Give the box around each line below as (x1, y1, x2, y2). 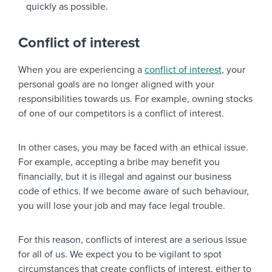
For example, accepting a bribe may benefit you (18, 156, 220, 168)
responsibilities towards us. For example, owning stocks (18, 93, 253, 105)
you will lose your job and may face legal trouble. (18, 200, 225, 212)
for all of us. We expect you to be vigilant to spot (18, 248, 222, 260)
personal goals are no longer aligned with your (18, 78, 214, 90)
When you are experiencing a (18, 64, 144, 76)
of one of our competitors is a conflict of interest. (18, 107, 224, 120)
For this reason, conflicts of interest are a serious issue (18, 234, 247, 246)
